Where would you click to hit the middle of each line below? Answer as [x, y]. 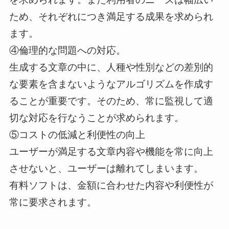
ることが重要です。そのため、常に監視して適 [111, 101]
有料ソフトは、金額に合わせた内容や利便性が [111, 185]
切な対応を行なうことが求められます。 [96, 118]
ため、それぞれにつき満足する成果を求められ [111, 16]
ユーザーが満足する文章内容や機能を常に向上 [111, 151]
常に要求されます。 [53, 202]
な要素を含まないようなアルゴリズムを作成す [111, 84]
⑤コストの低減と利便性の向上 [77, 134]
